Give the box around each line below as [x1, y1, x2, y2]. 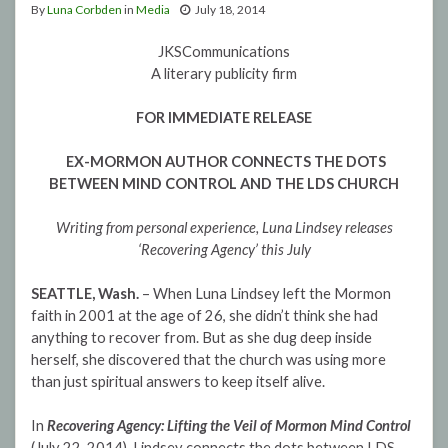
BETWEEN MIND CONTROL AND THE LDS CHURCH [49, 175, 399, 193]
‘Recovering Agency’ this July [137, 241, 311, 259]
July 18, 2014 [195, 2, 265, 18]
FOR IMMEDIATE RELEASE [136, 109, 312, 127]
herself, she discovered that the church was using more [31, 351, 386, 369]
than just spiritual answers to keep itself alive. [31, 373, 325, 391]
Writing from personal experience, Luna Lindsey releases [55, 219, 393, 237]
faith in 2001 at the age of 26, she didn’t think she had [31, 307, 378, 325]
